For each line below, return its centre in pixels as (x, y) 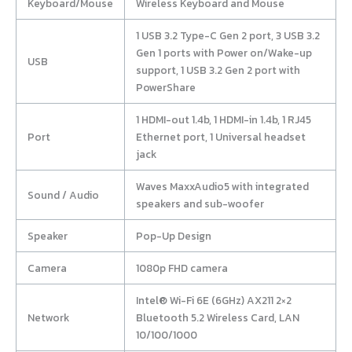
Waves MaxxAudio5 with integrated (222, 187)
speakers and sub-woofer (200, 204)
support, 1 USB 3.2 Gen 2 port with (218, 70)
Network (48, 318)
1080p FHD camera (181, 268)
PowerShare (165, 88)
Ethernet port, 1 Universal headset (220, 137)
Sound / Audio (63, 195)
